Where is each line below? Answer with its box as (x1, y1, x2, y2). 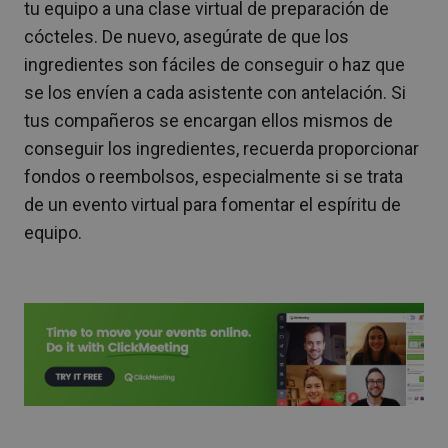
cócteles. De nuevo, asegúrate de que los (24, 26, 349, 47)
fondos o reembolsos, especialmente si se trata (24, 166, 403, 187)
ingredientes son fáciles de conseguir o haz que (24, 54, 405, 75)
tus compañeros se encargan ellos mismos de (24, 110, 393, 131)
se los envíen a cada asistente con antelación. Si (24, 82, 406, 103)
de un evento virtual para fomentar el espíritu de (24, 194, 401, 215)
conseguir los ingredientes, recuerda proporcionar (24, 138, 419, 159)
